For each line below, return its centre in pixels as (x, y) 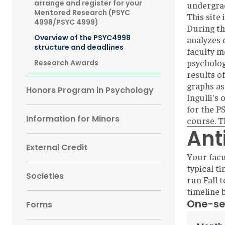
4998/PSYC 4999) (66, 22)
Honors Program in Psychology (90, 90)
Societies (45, 176)
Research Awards (66, 63)
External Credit (57, 147)
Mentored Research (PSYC (82, 13)
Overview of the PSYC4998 (82, 38)
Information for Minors (73, 119)
